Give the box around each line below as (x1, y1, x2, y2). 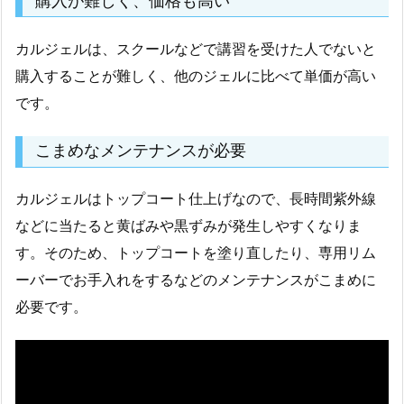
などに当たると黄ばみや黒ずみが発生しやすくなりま (15, 218, 362, 234)
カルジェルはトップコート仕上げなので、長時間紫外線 (15, 191, 376, 207)
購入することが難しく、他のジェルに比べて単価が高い (15, 68, 376, 84)
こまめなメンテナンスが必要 (34, 142, 246, 161)
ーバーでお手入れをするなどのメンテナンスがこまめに (15, 272, 376, 289)
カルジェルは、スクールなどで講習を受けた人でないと (15, 41, 376, 57)
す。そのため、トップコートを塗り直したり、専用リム (15, 245, 376, 262)
